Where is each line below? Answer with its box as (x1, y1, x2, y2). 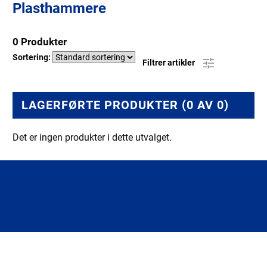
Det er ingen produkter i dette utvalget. (13, 132, 172, 143)
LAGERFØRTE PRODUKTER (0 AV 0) (21, 98, 229, 112)
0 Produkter (13, 36, 67, 48)
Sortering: (13, 52, 52, 62)
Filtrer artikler (142, 57, 197, 67)
